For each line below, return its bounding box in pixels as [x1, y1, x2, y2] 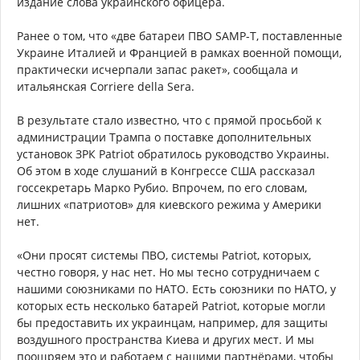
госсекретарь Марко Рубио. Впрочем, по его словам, [17, 180, 307, 196]
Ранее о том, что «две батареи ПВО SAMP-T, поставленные [17, 28, 342, 44]
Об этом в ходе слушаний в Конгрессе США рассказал [17, 163, 315, 179]
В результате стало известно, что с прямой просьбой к [17, 112, 321, 129]
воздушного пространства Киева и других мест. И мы [17, 332, 314, 348]
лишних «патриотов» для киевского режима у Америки [17, 197, 321, 213]
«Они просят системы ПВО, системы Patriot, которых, [17, 247, 311, 264]
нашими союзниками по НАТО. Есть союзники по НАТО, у [17, 281, 336, 297]
